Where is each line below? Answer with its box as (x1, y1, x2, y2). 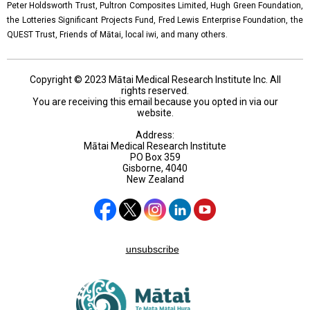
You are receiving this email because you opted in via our (32, 96, 278, 107)
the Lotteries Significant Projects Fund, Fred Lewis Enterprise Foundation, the (7, 15, 303, 25)
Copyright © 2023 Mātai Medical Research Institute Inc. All (29, 74, 281, 85)
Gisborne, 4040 (122, 163, 188, 174)
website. (136, 107, 174, 118)
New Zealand (126, 174, 184, 185)
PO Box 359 (129, 152, 181, 163)
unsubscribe (125, 244, 179, 255)
